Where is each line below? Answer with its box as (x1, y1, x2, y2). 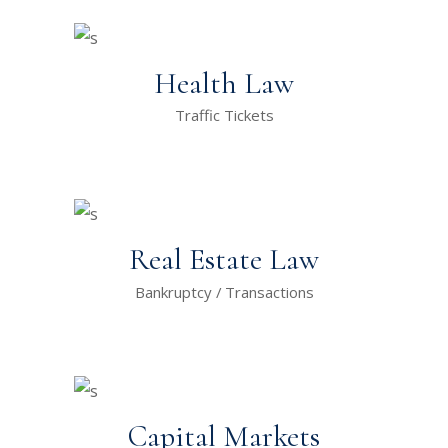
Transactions (224, 281, 314, 302)
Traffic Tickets (174, 104, 274, 125)
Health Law (154, 64, 294, 102)
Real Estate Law (129, 241, 319, 279)
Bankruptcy (134, 281, 212, 302)
